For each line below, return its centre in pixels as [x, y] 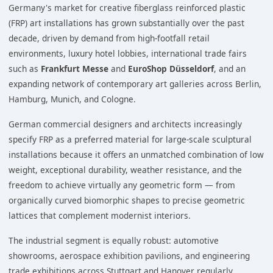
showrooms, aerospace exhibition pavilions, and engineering [129, 256]
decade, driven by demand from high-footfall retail [109, 38]
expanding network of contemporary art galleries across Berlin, [135, 84]
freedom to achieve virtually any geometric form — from [122, 185]
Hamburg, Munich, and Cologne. [72, 99]
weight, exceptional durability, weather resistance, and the [125, 170]
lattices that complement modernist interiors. [100, 215]
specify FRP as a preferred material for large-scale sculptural [130, 139]
